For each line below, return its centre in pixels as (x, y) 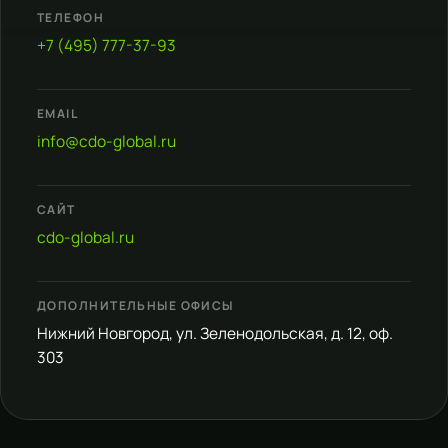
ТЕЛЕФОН (71, 17)
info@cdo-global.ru (106, 140)
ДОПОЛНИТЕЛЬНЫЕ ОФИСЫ (135, 305)
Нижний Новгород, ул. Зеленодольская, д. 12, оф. (215, 332)
